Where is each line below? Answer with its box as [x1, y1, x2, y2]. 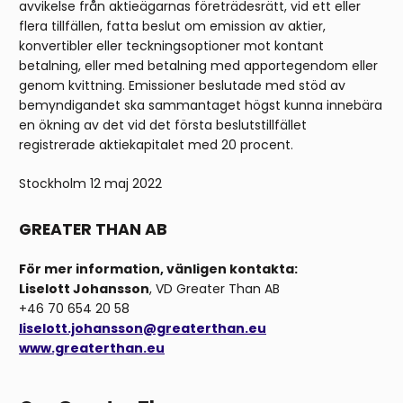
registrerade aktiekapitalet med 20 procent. [19, 136, 293, 155]
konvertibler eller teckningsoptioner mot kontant [19, 37, 324, 56]
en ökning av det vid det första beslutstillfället [19, 116, 307, 135]
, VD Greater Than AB [149, 280, 280, 299]
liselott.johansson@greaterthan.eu [19, 319, 266, 338]
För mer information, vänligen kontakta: [19, 260, 298, 279]
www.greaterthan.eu [19, 339, 165, 358]
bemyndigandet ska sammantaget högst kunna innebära [19, 96, 382, 115]
